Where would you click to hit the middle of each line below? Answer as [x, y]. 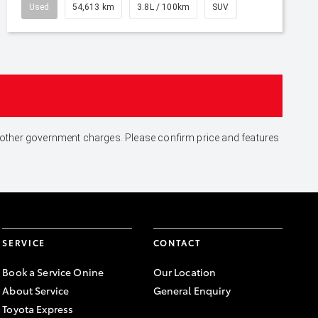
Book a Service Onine [53, 272]
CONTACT [177, 242]
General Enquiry [192, 290]
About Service [36, 290]
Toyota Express [38, 309]
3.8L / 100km [164, 7]
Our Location [185, 272]
